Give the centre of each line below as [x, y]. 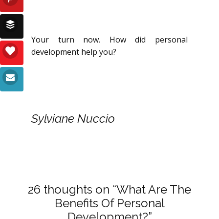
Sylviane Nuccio [73, 118]
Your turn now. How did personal [109, 39]
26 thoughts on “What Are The [109, 189]
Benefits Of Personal [109, 203]
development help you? [74, 52]
